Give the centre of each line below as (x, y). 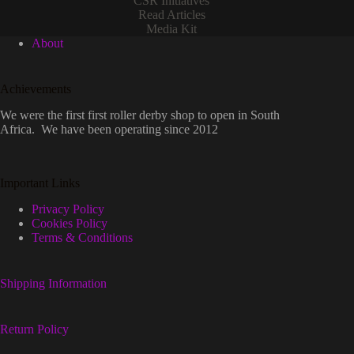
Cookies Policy (70, 223)
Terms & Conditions (82, 237)
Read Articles (171, 15)
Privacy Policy (68, 209)
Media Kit (172, 29)
